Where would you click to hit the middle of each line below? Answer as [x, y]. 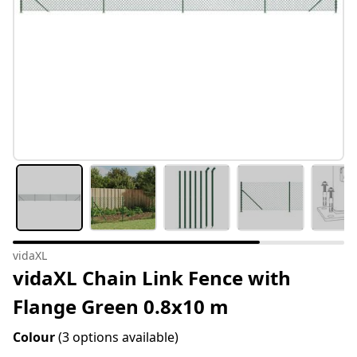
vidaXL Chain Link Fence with [152, 278]
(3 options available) [118, 337]
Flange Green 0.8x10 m [121, 307]
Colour [35, 337]
